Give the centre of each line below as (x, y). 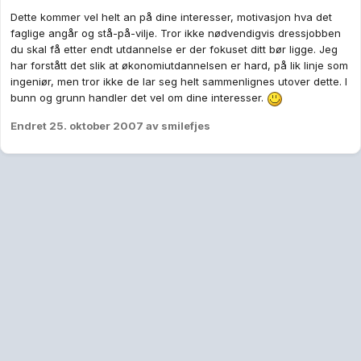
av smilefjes (177, 125)
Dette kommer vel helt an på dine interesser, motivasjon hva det (171, 17)
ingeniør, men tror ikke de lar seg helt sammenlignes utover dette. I (179, 82)
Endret (30, 125)
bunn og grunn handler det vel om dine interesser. (139, 98)
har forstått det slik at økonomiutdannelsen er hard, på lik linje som (179, 66)
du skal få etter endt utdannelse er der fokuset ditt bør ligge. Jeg (174, 50)
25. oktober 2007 (96, 125)
